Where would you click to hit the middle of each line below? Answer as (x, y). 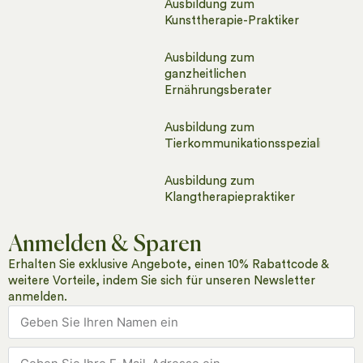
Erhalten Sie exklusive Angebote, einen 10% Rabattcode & (168, 264)
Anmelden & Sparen (105, 244)
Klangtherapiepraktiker (229, 197)
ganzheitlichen (205, 74)
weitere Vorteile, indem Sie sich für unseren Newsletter (162, 280)
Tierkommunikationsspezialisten (255, 143)
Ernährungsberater (218, 90)
